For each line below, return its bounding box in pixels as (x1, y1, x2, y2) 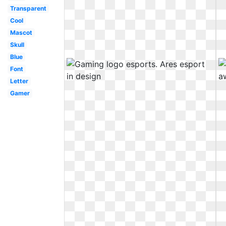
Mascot (10, 29, 32, 36)
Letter (10, 77, 28, 85)
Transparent (10, 5, 46, 12)
